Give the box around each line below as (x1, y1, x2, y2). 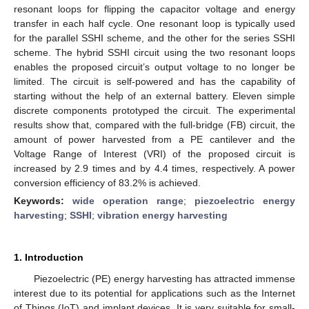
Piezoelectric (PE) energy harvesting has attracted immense (33, 272, 295, 284)
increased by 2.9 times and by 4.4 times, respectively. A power (14, 162, 295, 174)
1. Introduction (14, 251, 83, 263)
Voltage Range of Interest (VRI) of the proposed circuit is (14, 148, 295, 159)
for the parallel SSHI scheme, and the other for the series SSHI (14, 32, 295, 43)
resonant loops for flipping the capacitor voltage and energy (14, 3, 295, 14)
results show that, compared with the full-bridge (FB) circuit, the (14, 119, 295, 130)
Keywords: (14, 195, 72, 206)
